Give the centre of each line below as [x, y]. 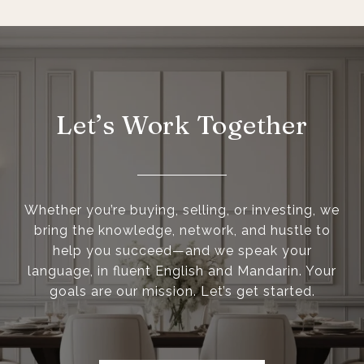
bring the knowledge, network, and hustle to [182, 230]
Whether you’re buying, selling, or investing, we [182, 210]
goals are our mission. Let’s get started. [182, 291]
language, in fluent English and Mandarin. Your [182, 271]
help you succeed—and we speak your [182, 250]
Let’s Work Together [182, 124]
